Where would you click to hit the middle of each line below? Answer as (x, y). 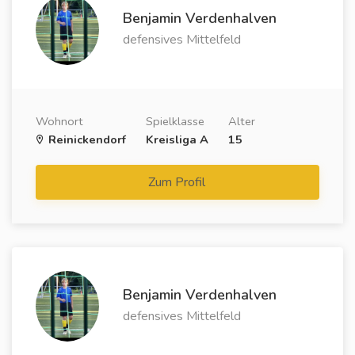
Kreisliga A (177, 139)
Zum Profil (178, 182)
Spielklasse (175, 121)
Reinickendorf (86, 139)
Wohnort (59, 121)
